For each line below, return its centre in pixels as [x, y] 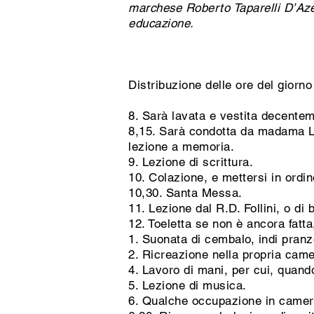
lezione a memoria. [182, 146]
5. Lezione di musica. [187, 285]
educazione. [161, 23]
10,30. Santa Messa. [185, 193]
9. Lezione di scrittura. [191, 162]
